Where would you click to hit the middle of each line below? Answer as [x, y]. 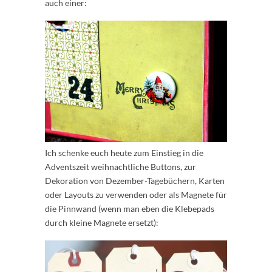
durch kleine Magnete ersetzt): [102, 223]
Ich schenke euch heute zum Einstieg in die [124, 153]
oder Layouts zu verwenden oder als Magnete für [136, 195]
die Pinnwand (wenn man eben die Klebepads [130, 209]
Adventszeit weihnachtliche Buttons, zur [121, 167]
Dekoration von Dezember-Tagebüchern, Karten [135, 181]
